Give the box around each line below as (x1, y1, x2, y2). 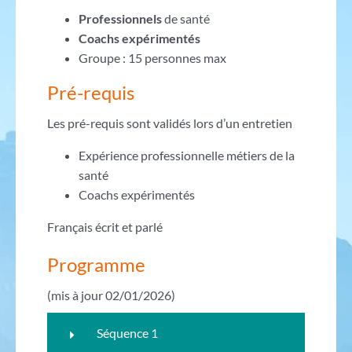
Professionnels (78, 11, 162, 27)
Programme (46, 253, 145, 277)
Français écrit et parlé (46, 219, 163, 235)
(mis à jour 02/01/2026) (46, 288, 175, 303)
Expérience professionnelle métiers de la (78, 148, 295, 163)
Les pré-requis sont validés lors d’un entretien (46, 115, 292, 131)
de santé (161, 11, 210, 27)
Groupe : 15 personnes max (78, 50, 226, 66)
